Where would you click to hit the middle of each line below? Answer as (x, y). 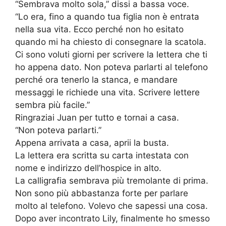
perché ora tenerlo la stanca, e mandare (96, 80)
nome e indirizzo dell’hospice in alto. (88, 168)
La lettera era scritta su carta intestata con (102, 156)
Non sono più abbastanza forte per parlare (102, 193)
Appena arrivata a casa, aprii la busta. (92, 143)
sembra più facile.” (52, 105)
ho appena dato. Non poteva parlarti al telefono (111, 67)
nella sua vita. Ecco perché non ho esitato (99, 30)
